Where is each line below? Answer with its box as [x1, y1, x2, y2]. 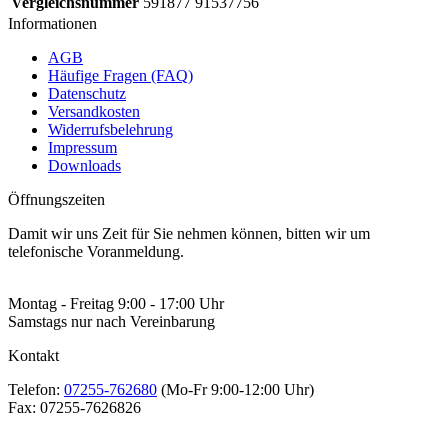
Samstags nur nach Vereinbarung [8, 313, 215, 331]
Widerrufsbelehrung [48, 121, 173, 139]
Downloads [48, 157, 121, 175]
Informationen [8, 15, 97, 33]
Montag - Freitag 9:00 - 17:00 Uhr [8, 295, 224, 313]
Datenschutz [48, 85, 126, 103]
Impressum [48, 139, 117, 157]
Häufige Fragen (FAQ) [48, 67, 193, 85]
